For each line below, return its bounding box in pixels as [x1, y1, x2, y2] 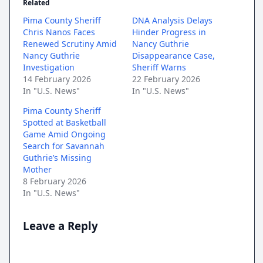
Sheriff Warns [132, 62, 186, 73]
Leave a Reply [23, 218, 99, 234]
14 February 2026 [23, 73, 92, 85]
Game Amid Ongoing [23, 129, 106, 140]
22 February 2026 [132, 73, 200, 85]
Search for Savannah [23, 140, 105, 152]
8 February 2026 [23, 176, 87, 187]
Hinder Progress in [132, 26, 206, 38]
